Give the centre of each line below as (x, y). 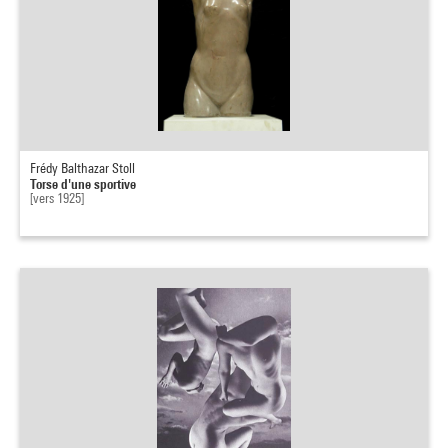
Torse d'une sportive (83, 183)
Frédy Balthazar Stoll (82, 168)
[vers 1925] (57, 198)
